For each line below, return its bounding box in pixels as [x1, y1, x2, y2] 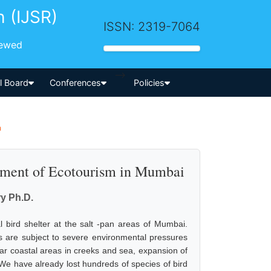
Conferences [50, 77, 102, 88]
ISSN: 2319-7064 [103, 19, 200, 34]
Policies [133, 77, 165, 88]
